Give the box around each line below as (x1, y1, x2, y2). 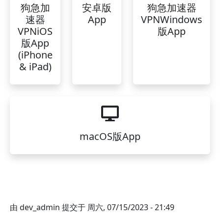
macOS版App (80, 130, 140, 143)
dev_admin (20, 202, 60, 213)
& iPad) (19, 60, 52, 73)
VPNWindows (141, 13, 202, 26)
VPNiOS (18, 25, 53, 38)
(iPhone (18, 48, 53, 61)
